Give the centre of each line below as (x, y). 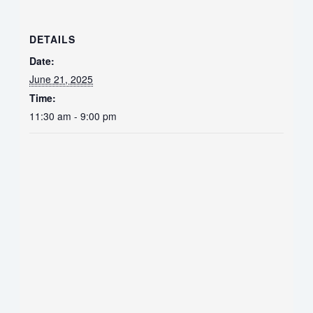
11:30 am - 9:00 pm (73, 116)
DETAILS (53, 39)
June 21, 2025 (61, 79)
